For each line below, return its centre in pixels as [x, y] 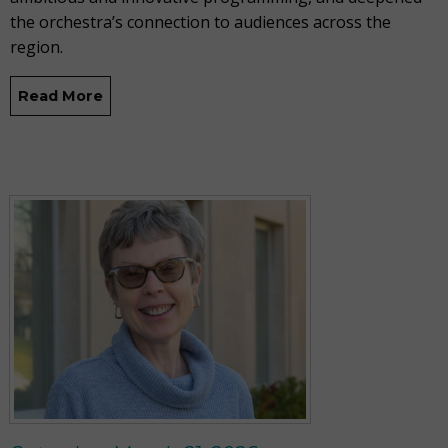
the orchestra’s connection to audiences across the [200, 21]
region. [36, 46]
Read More [61, 95]
